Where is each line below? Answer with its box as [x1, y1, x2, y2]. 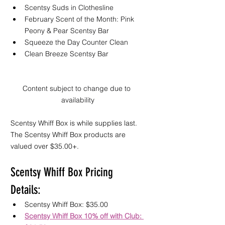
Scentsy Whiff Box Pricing [11, 165, 116, 179]
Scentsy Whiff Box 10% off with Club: [25, 211, 144, 220]
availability [61, 95, 94, 104]
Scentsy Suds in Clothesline [25, 3, 118, 12]
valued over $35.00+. [11, 142, 79, 151]
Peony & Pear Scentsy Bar [25, 26, 113, 35]
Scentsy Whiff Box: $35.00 [25, 200, 110, 209]
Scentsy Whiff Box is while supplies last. [11, 119, 139, 128]
